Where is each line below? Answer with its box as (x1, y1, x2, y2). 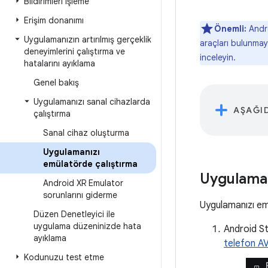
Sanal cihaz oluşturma (43, 127, 129, 138)
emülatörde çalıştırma (43, 159, 138, 169)
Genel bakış (33, 77, 79, 88)
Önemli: (214, 23, 246, 34)
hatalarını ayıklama (24, 58, 95, 69)
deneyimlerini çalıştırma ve (24, 46, 125, 57)
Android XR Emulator (43, 178, 123, 188)
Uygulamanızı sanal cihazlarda (33, 96, 150, 107)
